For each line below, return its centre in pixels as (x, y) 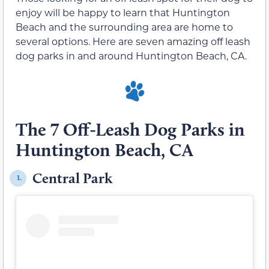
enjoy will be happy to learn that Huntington (123, 13)
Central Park (72, 178)
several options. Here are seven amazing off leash (133, 41)
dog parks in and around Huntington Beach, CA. (131, 56)
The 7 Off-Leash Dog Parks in (130, 129)
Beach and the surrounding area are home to (124, 27)
